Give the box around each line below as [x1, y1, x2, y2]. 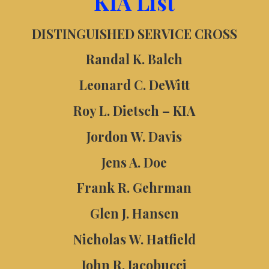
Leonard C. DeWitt [79, 76, 190, 94]
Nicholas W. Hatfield [73, 231, 196, 248]
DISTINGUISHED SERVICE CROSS [31, 25, 237, 42]
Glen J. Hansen [89, 205, 179, 222]
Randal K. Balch [86, 50, 183, 68]
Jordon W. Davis [86, 127, 183, 145]
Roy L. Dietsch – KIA [73, 102, 196, 119]
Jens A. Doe [101, 153, 168, 171]
